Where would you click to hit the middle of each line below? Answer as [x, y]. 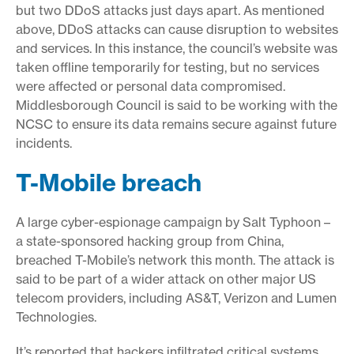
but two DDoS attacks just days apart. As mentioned [170, 10]
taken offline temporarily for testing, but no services [168, 67]
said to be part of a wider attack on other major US [166, 279]
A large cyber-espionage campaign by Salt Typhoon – [173, 222]
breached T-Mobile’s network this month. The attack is [175, 260]
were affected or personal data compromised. [151, 86]
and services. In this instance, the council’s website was [177, 48]
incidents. [44, 143]
